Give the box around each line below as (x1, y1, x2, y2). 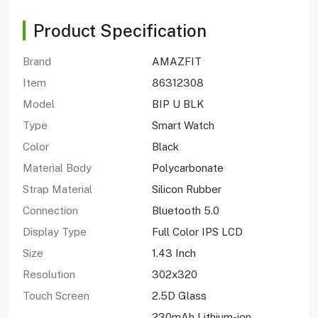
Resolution (22, 268, 75, 280)
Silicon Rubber (151, 182, 221, 195)
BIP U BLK (151, 97, 204, 110)
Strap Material (22, 182, 92, 195)
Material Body (22, 161, 92, 174)
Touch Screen (22, 289, 89, 302)
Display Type (22, 225, 87, 238)
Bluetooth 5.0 (151, 204, 219, 216)
